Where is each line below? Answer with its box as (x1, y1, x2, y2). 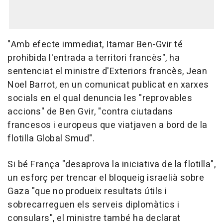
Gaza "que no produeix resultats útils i (7, 185, 167, 199)
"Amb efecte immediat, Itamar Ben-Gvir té (7, 38, 183, 52)
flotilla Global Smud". (7, 132, 95, 146)
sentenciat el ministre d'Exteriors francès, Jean (7, 65, 207, 79)
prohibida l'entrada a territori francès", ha (7, 51, 180, 65)
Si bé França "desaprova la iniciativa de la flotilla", (7, 158, 216, 172)
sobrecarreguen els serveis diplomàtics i (7, 198, 179, 212)
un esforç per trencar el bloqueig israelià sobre (7, 171, 204, 185)
